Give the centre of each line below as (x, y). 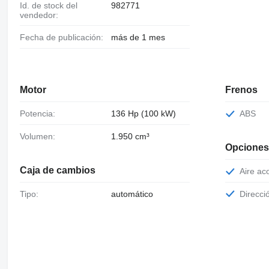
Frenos (242, 89)
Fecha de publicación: (64, 38)
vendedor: (39, 15)
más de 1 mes (138, 38)
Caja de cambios (57, 170)
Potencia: (40, 113)
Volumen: (40, 136)
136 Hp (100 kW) (143, 113)
